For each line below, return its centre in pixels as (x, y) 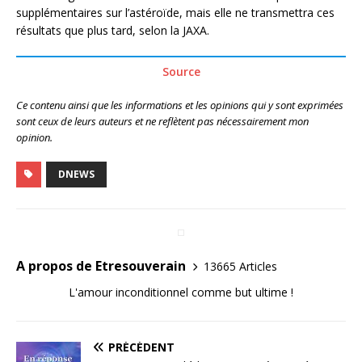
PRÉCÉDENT (141, 347)
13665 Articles (240, 266)
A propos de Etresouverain (101, 266)
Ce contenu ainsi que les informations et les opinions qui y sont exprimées (180, 105)
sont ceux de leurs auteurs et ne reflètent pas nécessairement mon (162, 122)
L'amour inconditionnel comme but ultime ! (181, 293)
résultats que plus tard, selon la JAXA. (113, 31)
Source (181, 72)
